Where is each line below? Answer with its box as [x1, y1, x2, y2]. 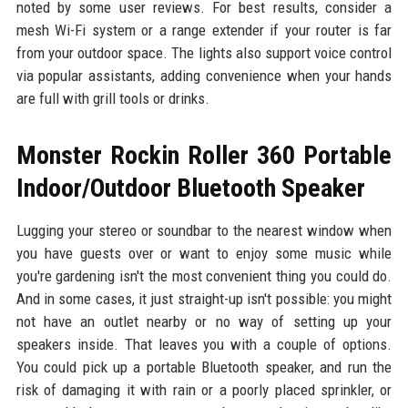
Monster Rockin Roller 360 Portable [15, 139, 393, 170]
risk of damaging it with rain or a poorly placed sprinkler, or [15, 380, 393, 399]
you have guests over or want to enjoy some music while [15, 243, 393, 262]
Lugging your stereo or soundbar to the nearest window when [15, 220, 393, 240]
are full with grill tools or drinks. [15, 88, 209, 107]
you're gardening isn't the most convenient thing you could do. [15, 266, 393, 285]
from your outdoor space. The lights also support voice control [15, 43, 393, 62]
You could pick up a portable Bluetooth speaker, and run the [15, 357, 393, 376]
